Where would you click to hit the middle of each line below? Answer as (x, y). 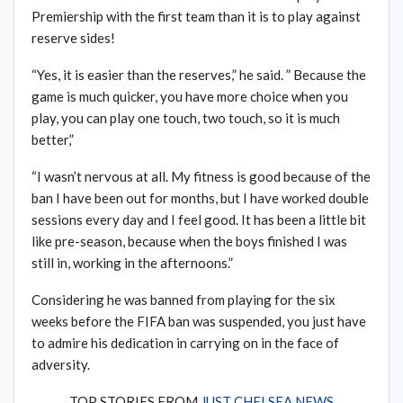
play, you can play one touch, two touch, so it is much (186, 118)
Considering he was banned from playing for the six (184, 300)
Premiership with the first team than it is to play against (196, 17)
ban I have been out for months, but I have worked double (200, 198)
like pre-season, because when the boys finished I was (189, 242)
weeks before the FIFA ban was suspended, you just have (199, 322)
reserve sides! (73, 38)
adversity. (61, 365)
